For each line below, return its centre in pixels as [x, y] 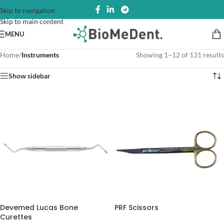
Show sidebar [29, 76]
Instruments [40, 55]
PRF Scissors [136, 207]
